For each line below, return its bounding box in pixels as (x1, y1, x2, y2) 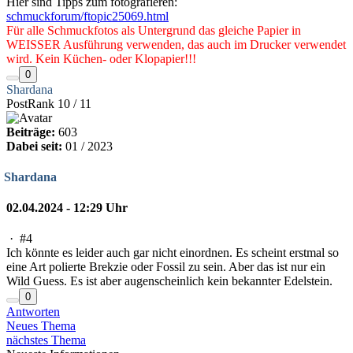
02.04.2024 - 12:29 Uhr (6, 201, 128, 215)
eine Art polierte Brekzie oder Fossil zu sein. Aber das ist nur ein (6, 260, 325, 274)
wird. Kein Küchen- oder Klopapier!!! (6, 51, 196, 65)
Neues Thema (6, 319, 76, 333)
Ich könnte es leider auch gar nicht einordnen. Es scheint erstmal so (6, 246, 339, 260)
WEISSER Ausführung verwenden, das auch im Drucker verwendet (6, 37, 346, 51)
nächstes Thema (6, 333, 86, 347)
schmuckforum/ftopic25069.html (6, 9, 169, 23)
